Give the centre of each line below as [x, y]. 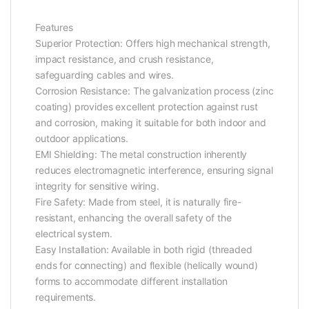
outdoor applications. [82, 139]
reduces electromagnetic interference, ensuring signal [154, 170]
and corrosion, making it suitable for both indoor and [151, 123]
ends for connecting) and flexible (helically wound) [147, 266]
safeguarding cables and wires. [104, 75]
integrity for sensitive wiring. [97, 186]
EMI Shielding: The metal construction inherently [141, 154]
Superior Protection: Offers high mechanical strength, [153, 43]
